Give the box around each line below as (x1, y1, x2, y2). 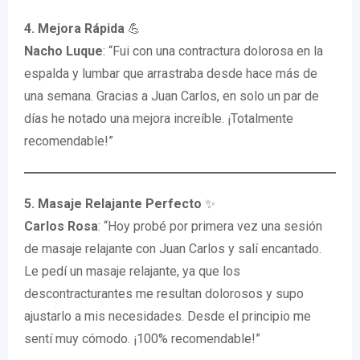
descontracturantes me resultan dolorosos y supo (24, 286, 304, 301)
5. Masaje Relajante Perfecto (24, 196, 202, 211)
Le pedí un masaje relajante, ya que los (24, 264, 240, 279)
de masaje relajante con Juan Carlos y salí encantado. (24, 241, 321, 256)
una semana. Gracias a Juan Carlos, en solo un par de (24, 88, 319, 104)
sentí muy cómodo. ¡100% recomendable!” (24, 331, 260, 346)
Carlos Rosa (24, 219, 98, 234)
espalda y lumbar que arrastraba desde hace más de (24, 66, 317, 81)
